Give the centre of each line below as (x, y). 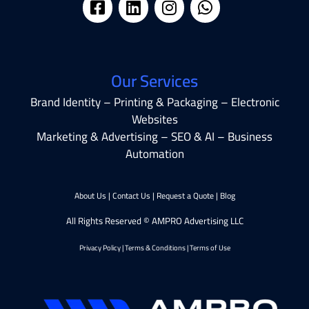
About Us (90, 195)
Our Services (154, 81)
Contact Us (131, 195)
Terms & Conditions (155, 247)
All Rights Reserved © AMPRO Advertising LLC (154, 221)
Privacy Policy (100, 247)
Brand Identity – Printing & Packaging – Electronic (154, 102)
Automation (154, 153)
